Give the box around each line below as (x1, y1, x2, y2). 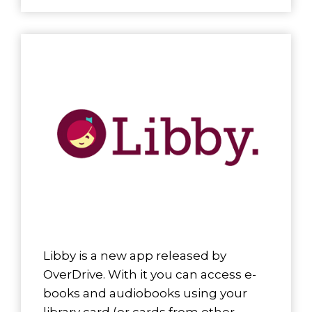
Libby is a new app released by (43, 249, 226, 263)
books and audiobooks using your (43, 286, 247, 301)
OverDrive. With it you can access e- (43, 267, 256, 282)
